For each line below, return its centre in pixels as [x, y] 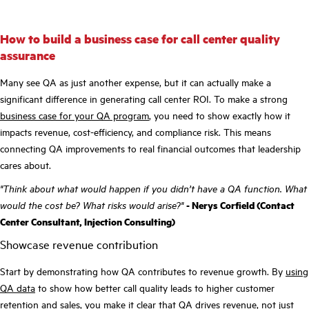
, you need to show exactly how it [220, 115]
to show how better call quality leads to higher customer [155, 287]
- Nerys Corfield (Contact [240, 205]
